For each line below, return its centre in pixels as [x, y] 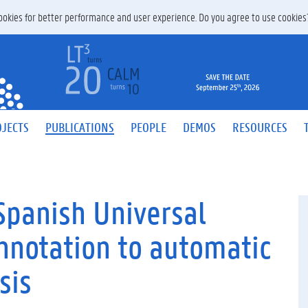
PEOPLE [148, 127]
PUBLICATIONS [80, 127]
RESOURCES [260, 127]
